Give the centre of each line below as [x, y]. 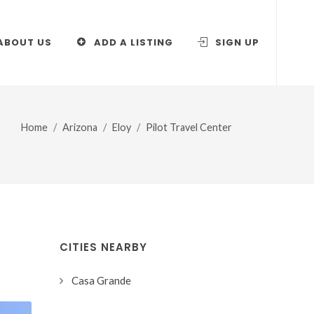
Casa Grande [101, 280]
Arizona [80, 127]
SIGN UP [236, 42]
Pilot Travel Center [189, 127]
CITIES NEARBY [103, 247]
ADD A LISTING [132, 42]
